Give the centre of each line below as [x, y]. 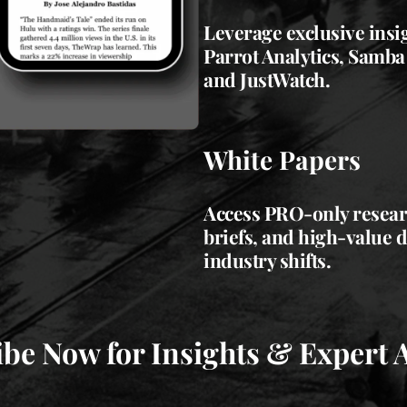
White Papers [282, 160]
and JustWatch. [267, 79]
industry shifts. [267, 260]
